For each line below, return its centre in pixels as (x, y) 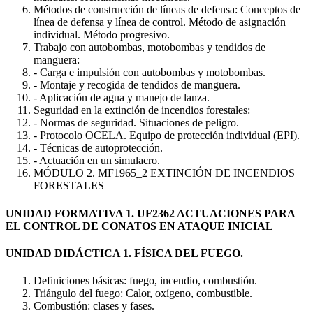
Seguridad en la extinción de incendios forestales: (142, 110)
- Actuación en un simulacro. (97, 161)
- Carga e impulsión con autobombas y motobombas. (150, 73)
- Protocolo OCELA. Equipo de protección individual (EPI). (167, 136)
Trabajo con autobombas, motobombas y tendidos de (150, 48)
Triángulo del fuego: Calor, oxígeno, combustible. (143, 293)
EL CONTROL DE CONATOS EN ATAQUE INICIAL (139, 226)
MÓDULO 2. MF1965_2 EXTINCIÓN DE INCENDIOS (164, 173)
